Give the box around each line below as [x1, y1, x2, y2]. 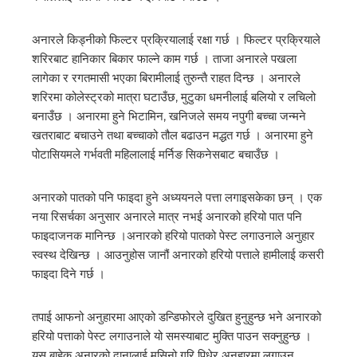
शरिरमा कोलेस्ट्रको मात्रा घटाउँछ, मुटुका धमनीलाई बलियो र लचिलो [32, 89, 316, 105]
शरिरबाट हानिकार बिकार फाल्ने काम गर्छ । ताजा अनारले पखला [32, 51, 296, 67]
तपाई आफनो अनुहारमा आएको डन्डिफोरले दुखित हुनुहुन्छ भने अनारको [32, 309, 321, 325]
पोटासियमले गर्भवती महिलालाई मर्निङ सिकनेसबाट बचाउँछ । [32, 147, 280, 163]
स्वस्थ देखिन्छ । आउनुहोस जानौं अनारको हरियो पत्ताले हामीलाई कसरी [32, 247, 324, 263]
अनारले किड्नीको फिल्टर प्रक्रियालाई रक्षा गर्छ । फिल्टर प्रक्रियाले [32, 32, 320, 48]
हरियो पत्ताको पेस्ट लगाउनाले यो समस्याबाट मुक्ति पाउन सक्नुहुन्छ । [32, 328, 312, 344]
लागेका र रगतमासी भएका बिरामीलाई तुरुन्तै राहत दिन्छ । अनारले [32, 70, 300, 86]
